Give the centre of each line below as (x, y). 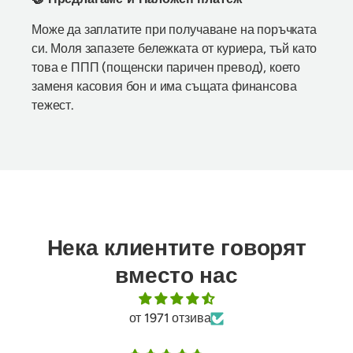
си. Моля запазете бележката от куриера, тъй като (175, 48)
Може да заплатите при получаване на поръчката (174, 29)
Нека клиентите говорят (176, 248)
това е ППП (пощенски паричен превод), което (166, 67)
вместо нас (176, 275)
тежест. (53, 105)
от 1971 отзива (170, 318)
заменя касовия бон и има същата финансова (164, 86)
